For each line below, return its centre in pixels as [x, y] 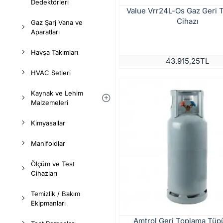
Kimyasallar [48, 123]
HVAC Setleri [51, 73]
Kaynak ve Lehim [57, 93]
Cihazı [187, 21]
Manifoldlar [48, 143]
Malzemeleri [50, 103]
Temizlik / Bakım [56, 194]
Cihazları [44, 173]
